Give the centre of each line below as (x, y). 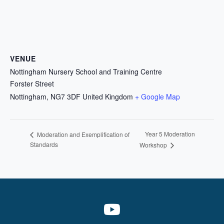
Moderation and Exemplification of (82, 134)
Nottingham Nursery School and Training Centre (86, 71)
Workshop (154, 145)
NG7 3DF (65, 96)
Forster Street (32, 83)
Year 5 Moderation (170, 134)
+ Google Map (157, 96)
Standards (44, 144)
